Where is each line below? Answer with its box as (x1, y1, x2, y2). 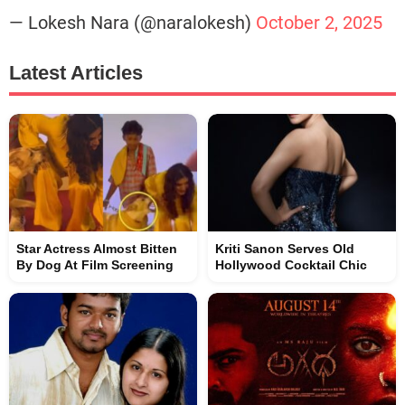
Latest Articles (9, 61, 143, 84)
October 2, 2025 (256, 12, 382, 33)
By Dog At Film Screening (16, 258, 174, 272)
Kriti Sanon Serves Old (215, 241, 354, 256)
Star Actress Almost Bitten (16, 241, 177, 256)
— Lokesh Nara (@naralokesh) (9, 12, 256, 33)
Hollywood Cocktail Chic (215, 258, 367, 272)
